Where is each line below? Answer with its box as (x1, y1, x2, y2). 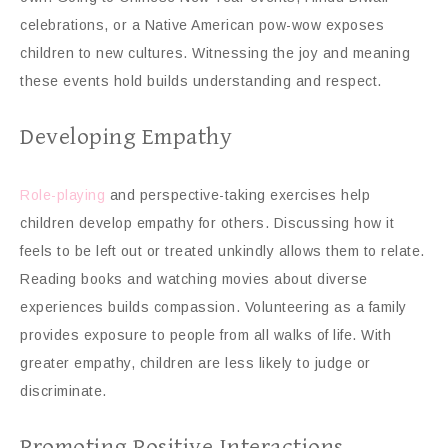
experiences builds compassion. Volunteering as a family (20, 298, 407, 315)
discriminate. (20, 382, 107, 399)
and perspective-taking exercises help (105, 186, 370, 203)
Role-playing (20, 186, 105, 203)
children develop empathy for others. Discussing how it (20, 214, 394, 231)
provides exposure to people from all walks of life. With (20, 326, 391, 343)
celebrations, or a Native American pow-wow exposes (20, 16, 384, 33)
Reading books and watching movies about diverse (20, 270, 368, 287)
